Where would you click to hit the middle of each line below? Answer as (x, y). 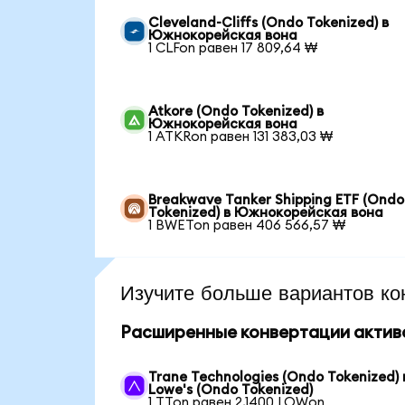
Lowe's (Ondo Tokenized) (231, 390)
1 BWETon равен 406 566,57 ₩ (247, 225)
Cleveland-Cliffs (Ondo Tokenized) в (269, 23)
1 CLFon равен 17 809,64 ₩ (233, 48)
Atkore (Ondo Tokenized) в (236, 111)
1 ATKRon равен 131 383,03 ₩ (241, 137)
